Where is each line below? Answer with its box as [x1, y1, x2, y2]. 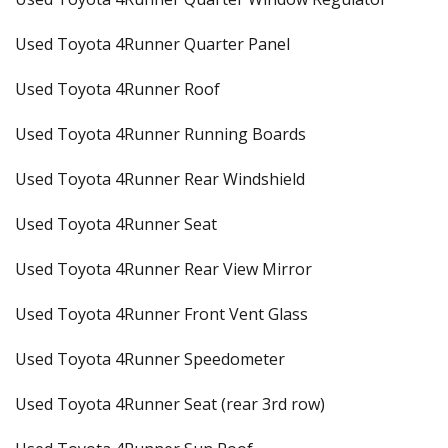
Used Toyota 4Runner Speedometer [15, 348, 285, 370]
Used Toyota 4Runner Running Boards [15, 123, 306, 145]
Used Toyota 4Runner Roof [15, 78, 220, 100]
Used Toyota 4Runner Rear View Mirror [15, 258, 312, 280]
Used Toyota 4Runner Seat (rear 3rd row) [15, 393, 325, 415]
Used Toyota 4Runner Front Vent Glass [15, 303, 308, 325]
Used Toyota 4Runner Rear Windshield [15, 168, 305, 190]
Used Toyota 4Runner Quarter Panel [15, 33, 290, 55]
